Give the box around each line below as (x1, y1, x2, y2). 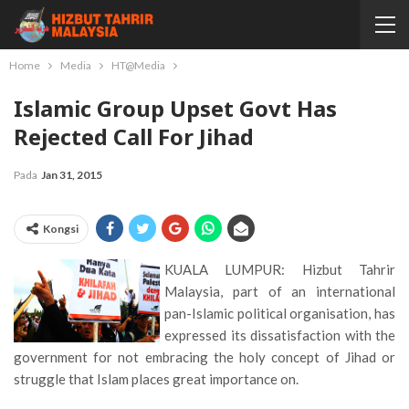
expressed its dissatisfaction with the (164, 327, 395, 343)
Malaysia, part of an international (164, 283, 395, 299)
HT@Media (111, 58, 165, 72)
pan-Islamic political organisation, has (164, 305, 395, 321)
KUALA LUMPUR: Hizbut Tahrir (164, 261, 395, 278)
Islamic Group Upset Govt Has (14, 93, 337, 123)
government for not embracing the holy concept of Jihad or (14, 349, 395, 365)
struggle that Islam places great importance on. (14, 371, 299, 387)
